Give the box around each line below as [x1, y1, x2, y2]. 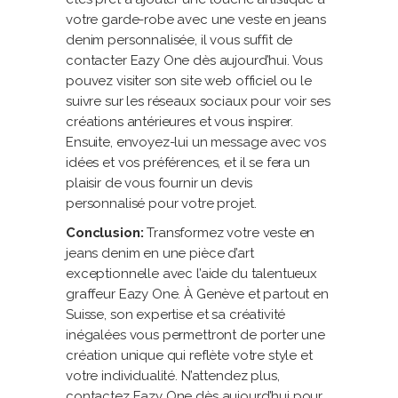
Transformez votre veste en [143, 225, 315, 241]
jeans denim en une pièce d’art [66, 245, 254, 261]
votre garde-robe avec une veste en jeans [66, 12, 327, 28]
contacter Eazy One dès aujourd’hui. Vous [66, 52, 323, 68]
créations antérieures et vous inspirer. [66, 114, 294, 130]
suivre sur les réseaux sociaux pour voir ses [66, 93, 330, 109]
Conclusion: [66, 225, 144, 241]
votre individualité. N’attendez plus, [66, 368, 280, 384]
